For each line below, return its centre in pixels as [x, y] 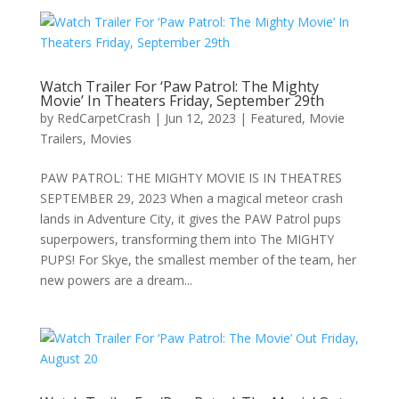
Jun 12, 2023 [200, 118]
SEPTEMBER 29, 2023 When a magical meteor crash [191, 198]
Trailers [61, 138]
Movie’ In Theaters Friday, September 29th [182, 101]
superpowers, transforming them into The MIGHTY [187, 239]
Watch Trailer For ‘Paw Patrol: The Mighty [179, 86]
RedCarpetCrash [103, 118]
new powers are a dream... [116, 280]
